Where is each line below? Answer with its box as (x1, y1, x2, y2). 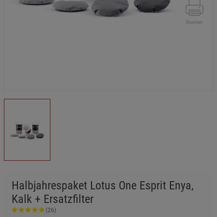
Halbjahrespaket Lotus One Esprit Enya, (12, 179, 194, 192)
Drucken (186, 20, 202, 25)
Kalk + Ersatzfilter (12, 192, 93, 206)
